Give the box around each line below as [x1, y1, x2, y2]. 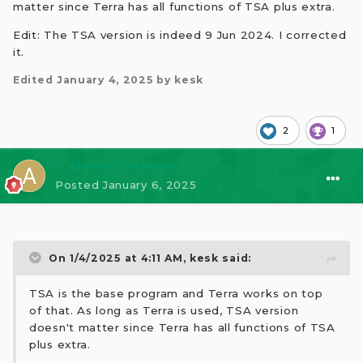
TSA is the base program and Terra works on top [29, 287, 323, 301]
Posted [55, 177, 103, 191]
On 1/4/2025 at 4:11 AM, [49, 252, 190, 265]
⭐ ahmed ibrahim [55, 157, 176, 173]
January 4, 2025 [56, 73, 153, 86]
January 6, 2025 [102, 177, 197, 191]
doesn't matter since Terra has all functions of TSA [29, 321, 335, 335]
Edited [13, 73, 57, 86]
